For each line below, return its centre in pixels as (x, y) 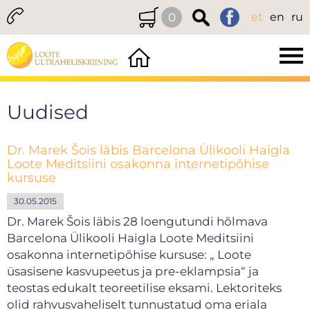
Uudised (48, 112)
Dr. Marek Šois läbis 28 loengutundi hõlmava (137, 221)
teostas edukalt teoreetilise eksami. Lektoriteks (144, 288)
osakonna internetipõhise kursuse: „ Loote (129, 255)
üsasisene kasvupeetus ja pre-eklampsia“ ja (133, 271)
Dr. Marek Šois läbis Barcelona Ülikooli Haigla (148, 150)
